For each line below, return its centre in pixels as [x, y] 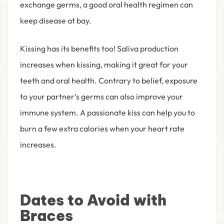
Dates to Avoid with [93, 200]
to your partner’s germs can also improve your [101, 97]
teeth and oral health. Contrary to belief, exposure [109, 81]
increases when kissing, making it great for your [104, 65]
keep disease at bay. [56, 21]
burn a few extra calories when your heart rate [102, 129]
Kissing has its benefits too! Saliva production [99, 49]
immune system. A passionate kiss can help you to [107, 113]
